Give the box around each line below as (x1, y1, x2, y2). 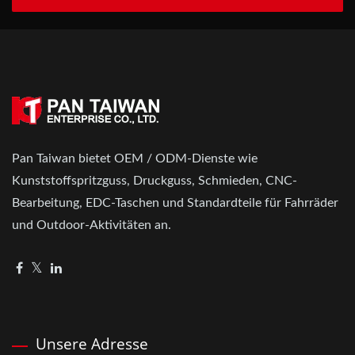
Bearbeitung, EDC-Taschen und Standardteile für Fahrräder (12, 197, 338, 210)
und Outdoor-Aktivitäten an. (12, 219, 171, 232)
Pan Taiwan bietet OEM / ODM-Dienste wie (12, 152, 258, 166)
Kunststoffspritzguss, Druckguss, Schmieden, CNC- (12, 174, 297, 188)
